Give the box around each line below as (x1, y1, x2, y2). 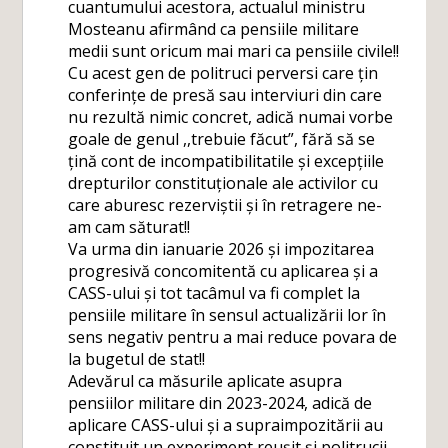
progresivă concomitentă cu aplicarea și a (68, 260, 379, 282)
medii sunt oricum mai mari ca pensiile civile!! (68, 40, 400, 62)
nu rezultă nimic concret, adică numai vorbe (68, 106, 394, 128)
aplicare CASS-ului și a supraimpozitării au (68, 414, 384, 436)
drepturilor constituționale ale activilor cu (68, 172, 379, 194)
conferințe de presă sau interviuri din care (68, 84, 383, 106)
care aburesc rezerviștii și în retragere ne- (68, 194, 383, 216)
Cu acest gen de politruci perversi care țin (68, 62, 379, 84)
